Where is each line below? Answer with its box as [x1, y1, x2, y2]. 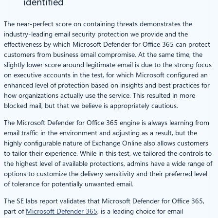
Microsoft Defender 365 [26, 207, 97, 215]
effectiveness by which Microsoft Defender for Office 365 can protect [4, 40, 210, 48]
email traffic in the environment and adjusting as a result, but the [4, 128, 197, 137]
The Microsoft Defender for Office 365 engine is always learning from [4, 118, 209, 127]
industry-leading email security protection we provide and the [4, 30, 188, 38]
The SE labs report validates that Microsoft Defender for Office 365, [4, 197, 204, 205]
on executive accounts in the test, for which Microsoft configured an [4, 71, 208, 79]
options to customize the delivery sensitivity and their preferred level [4, 169, 207, 178]
